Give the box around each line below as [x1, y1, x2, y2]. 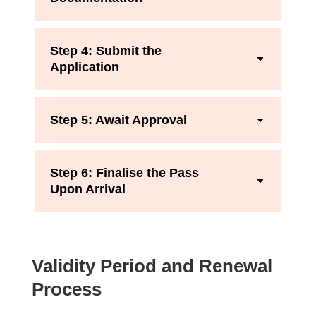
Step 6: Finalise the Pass [50, 166, 199, 181]
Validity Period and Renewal [31, 255, 272, 277]
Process [31, 279, 102, 300]
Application [50, 60, 119, 75]
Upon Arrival [50, 182, 126, 197]
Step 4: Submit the [50, 44, 162, 59]
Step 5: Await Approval [50, 113, 187, 128]
